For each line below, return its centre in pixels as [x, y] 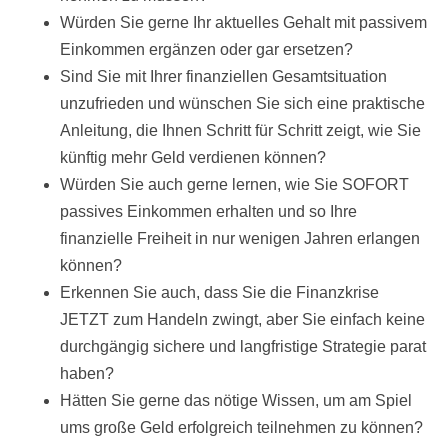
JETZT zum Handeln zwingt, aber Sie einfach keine [242, 320]
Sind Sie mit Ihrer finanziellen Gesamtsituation [223, 77]
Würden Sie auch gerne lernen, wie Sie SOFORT [234, 185]
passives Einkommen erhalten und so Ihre [208, 212]
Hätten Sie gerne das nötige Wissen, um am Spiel [236, 401]
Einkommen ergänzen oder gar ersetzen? [206, 50]
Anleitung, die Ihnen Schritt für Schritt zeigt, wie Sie [240, 131]
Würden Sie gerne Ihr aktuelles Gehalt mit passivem [243, 23]
